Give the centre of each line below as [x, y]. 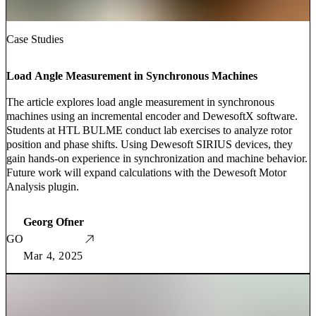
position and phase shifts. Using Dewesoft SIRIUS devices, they [150, 145]
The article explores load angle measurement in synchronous [140, 102]
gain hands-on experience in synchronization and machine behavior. [157, 159]
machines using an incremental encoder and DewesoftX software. [152, 116]
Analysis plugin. [43, 187]
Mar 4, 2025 [54, 256]
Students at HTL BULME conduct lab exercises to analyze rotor [149, 130]
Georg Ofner [54, 222]
